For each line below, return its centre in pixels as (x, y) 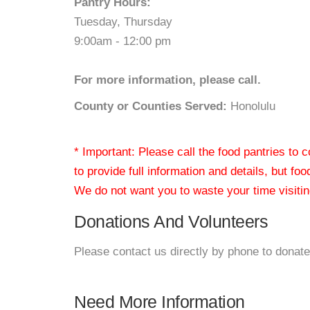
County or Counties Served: (151, 106)
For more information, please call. (167, 80)
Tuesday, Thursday (123, 22)
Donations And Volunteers (171, 221)
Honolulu (251, 106)
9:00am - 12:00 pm (122, 41)
